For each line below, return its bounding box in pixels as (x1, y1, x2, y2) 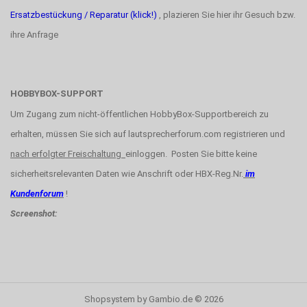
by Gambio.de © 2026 (134, 294, 223, 304)
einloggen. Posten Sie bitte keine (125, 149, 257, 159)
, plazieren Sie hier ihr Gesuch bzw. (157, 10, 295, 20)
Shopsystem (84, 294, 135, 304)
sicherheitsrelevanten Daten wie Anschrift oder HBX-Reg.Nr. (10, 169, 243, 179)
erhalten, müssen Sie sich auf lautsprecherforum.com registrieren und (10, 129, 285, 139)
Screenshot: (10, 208, 58, 219)
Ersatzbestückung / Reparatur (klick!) (10, 10, 157, 20)
